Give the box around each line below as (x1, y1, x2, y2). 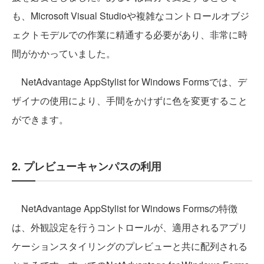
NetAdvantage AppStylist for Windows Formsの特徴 (12, 201, 237, 215)
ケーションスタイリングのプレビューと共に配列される (12, 239, 247, 253)
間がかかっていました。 (12, 46, 115, 60)
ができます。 (12, 112, 68, 126)
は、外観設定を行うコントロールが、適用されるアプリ (12, 220, 247, 234)
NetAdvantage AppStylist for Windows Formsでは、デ (12, 74, 247, 88)
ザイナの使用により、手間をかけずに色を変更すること (12, 93, 247, 107)
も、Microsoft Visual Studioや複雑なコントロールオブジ (12, 8, 249, 22)
